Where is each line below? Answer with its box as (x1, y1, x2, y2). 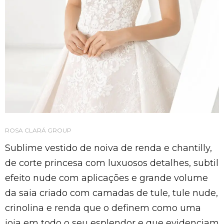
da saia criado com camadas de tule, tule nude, (5, 187, 218, 198)
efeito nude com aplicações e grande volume (5, 172, 208, 183)
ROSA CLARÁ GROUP (5, 126, 71, 134)
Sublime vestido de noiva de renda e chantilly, (5, 142, 212, 153)
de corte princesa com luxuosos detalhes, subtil (5, 157, 218, 168)
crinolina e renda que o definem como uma (5, 202, 201, 213)
